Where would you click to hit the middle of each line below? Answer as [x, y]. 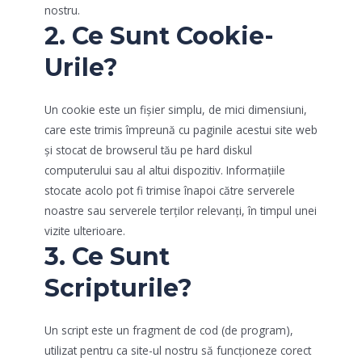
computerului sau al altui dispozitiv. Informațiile [165, 170]
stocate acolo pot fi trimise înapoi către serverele [170, 190]
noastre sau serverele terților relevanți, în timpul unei [181, 210]
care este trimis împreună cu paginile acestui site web [181, 129]
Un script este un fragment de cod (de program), [169, 330]
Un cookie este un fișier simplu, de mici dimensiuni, [176, 109]
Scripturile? [118, 288]
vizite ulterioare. [85, 230]
